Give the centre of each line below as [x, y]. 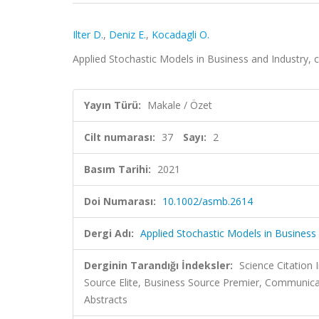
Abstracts [106, 299]
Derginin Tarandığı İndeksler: [158, 265]
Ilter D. [88, 35]
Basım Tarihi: [117, 169]
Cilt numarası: [120, 137]
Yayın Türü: [113, 105]
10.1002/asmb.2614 [208, 201]
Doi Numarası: [120, 201]
